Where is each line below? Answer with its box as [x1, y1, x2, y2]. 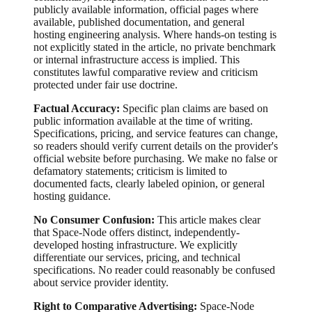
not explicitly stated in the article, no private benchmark [33, 40, 276, 53]
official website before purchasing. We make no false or [33, 152, 277, 164]
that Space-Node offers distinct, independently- [33, 226, 240, 238]
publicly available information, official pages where [33, 3, 258, 15]
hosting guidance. [33, 189, 111, 202]
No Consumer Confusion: [33, 213, 155, 226]
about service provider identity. [33, 276, 169, 288]
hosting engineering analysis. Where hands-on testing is [33, 28, 276, 40]
